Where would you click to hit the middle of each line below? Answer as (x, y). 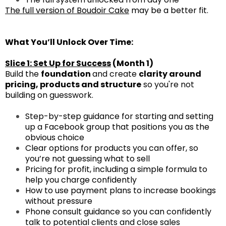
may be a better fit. (169, 10)
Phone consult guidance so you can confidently (118, 211)
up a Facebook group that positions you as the (117, 127)
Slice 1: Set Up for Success (58, 63)
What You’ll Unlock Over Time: (69, 42)
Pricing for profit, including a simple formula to (116, 169)
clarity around (170, 74)
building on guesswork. (49, 95)
